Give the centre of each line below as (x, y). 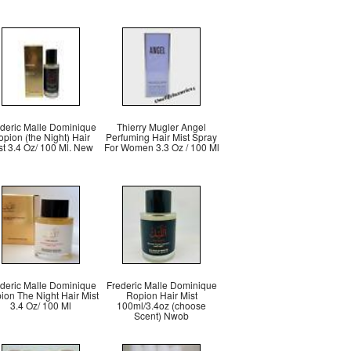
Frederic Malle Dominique (161, 285)
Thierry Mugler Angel (161, 127)
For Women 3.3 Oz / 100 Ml (161, 147)
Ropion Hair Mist (161, 295)
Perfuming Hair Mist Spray (161, 137)
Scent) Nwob (161, 315)
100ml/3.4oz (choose (161, 305)
